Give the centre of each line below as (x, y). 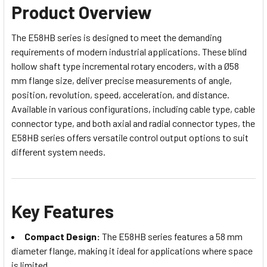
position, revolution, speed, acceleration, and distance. (120, 94)
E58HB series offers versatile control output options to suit (130, 137)
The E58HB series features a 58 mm (171, 236)
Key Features (63, 211)
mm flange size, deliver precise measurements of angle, (122, 80)
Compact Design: (62, 236)
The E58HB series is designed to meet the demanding (117, 37)
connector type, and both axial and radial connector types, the (133, 123)
